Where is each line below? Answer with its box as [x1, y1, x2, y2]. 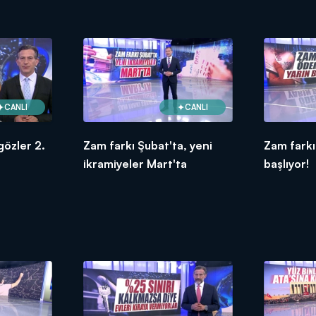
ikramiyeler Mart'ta [83, 157, 187, 171]
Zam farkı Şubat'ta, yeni [83, 138, 212, 153]
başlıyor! [264, 157, 310, 171]
